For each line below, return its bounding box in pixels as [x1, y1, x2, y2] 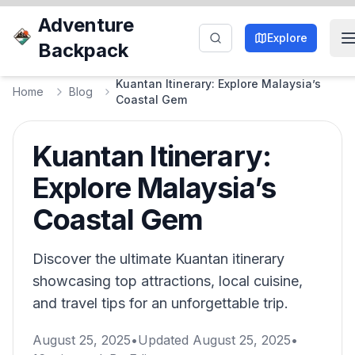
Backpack [37, 39, 128, 62]
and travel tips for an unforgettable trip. [32, 295, 288, 311]
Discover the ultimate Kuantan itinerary [32, 250, 284, 267]
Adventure [37, 13, 134, 36]
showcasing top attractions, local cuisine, [32, 273, 303, 289]
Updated [138, 332, 193, 348]
